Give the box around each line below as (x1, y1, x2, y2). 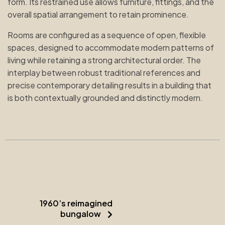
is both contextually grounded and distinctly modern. (8, 92, 203, 103)
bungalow (60, 208, 101, 219)
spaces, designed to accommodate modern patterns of (8, 42, 214, 53)
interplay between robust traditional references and (8, 67, 200, 78)
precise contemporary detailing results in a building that (8, 79, 211, 90)
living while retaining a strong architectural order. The (8, 54, 201, 65)
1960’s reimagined (40, 197, 113, 208)
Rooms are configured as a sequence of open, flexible (8, 29, 206, 40)
